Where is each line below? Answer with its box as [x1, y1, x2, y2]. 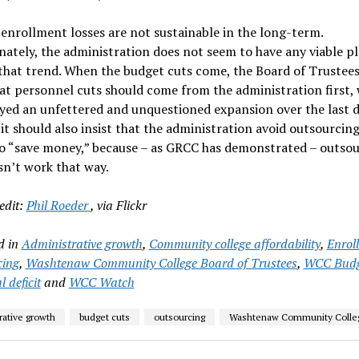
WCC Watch [68, 272, 135, 291]
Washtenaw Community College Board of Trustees [25, 253, 297, 272]
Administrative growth [21, 234, 143, 252]
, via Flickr [90, 196, 147, 214]
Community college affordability [148, 234, 321, 252]
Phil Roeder [26, 196, 91, 214]
